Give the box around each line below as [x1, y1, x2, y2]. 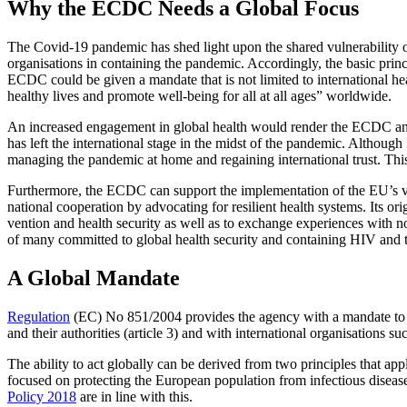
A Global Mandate [7, 266, 180, 291]
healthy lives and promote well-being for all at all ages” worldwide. [7, 88, 392, 104]
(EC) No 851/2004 [70, 308, 182, 324]
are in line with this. [76, 388, 193, 404]
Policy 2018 [7, 388, 76, 404]
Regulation [7, 308, 70, 324]
